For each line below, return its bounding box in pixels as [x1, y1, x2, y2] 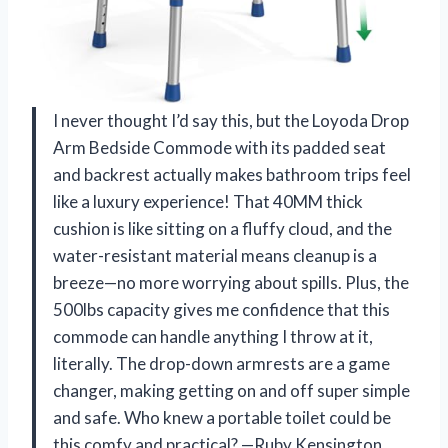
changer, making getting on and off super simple [53, 380, 410, 402]
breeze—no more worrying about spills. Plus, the [53, 272, 409, 294]
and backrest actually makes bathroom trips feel [53, 164, 411, 186]
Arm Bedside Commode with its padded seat [53, 137, 386, 159]
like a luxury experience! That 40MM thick [53, 191, 363, 213]
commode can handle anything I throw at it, [53, 326, 373, 348]
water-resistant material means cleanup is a [53, 245, 377, 267]
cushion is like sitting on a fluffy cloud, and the [53, 218, 392, 240]
